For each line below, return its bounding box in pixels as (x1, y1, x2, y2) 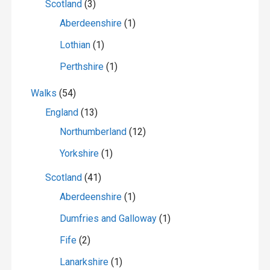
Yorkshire (59, 148, 99, 160)
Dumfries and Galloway (59, 213, 157, 225)
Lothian (59, 39, 90, 51)
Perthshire (59, 61, 104, 73)
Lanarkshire (59, 256, 108, 268)
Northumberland (59, 126, 127, 138)
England (45, 107, 78, 119)
